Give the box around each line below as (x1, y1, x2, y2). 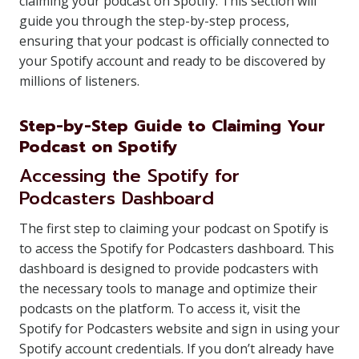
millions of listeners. (19, 72, 139, 90)
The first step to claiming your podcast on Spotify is (19, 220, 329, 237)
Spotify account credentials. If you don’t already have (19, 340, 334, 357)
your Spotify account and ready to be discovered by (19, 52, 325, 70)
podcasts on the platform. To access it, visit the (19, 300, 301, 317)
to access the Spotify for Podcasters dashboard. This (19, 240, 334, 257)
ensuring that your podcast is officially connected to (19, 32, 329, 50)
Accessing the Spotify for (19, 163, 240, 189)
